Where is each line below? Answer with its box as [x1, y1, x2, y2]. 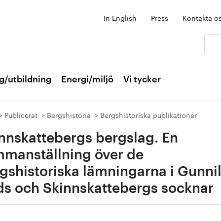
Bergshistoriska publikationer [100, 109, 197, 120]
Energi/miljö [61, 75, 113, 84]
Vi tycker [123, 75, 161, 84]
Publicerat [4, 109, 37, 120]
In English [104, 12, 137, 23]
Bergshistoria [47, 109, 91, 120]
